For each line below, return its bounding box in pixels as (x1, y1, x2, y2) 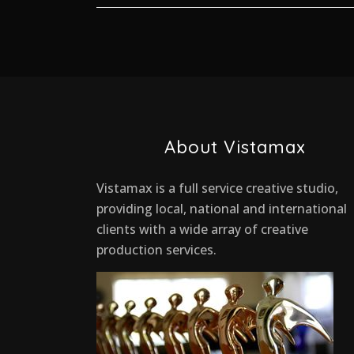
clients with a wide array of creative (96, 220, 308, 238)
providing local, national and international (96, 199, 347, 217)
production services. (96, 240, 217, 258)
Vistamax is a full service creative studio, (96, 179, 338, 197)
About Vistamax (164, 135, 307, 158)
